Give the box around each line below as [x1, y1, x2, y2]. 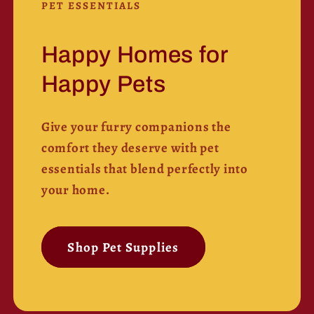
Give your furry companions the [41, 117, 231, 135]
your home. [41, 180, 110, 198]
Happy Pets [41, 71, 166, 97]
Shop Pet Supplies [67, 238, 179, 257]
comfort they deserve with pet [41, 138, 219, 156]
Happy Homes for [41, 41, 228, 67]
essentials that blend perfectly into [41, 159, 248, 177]
